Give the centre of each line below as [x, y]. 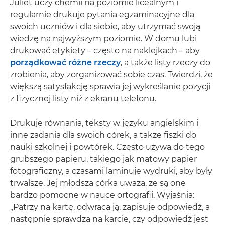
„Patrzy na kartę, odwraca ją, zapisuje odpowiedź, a [110, 207]
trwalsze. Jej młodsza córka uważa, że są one [98, 183]
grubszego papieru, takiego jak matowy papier [103, 159]
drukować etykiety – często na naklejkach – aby [105, 50]
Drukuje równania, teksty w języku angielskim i [104, 123]
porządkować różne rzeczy [65, 62]
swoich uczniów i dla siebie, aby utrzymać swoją [105, 26]
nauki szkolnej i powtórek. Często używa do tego [107, 147]
